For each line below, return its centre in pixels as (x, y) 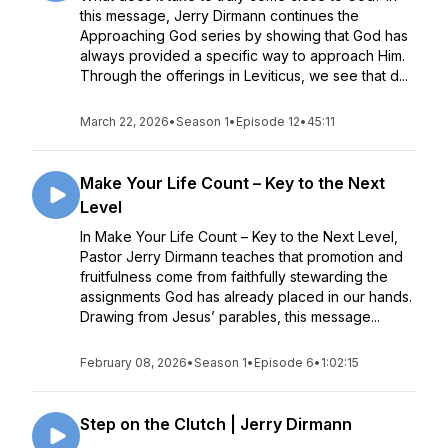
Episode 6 (284, 362)
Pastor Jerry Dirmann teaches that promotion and (241, 256)
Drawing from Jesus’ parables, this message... (230, 316)
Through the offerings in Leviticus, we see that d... (244, 75)
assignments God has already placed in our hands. (246, 296)
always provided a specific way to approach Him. (242, 55)
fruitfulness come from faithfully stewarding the (234, 276)
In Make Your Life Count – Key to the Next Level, (239, 236)
